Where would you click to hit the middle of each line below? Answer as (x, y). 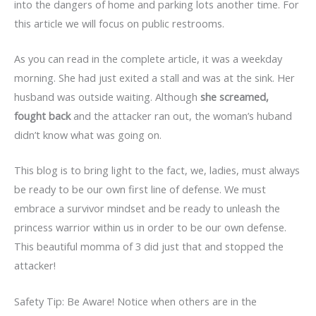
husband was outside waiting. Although (107, 96)
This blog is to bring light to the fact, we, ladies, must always (157, 170)
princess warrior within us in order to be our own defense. (150, 227)
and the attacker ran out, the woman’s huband (181, 115)
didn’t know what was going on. (88, 134)
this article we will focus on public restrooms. (119, 23)
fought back (42, 115)
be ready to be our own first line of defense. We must (140, 189)
